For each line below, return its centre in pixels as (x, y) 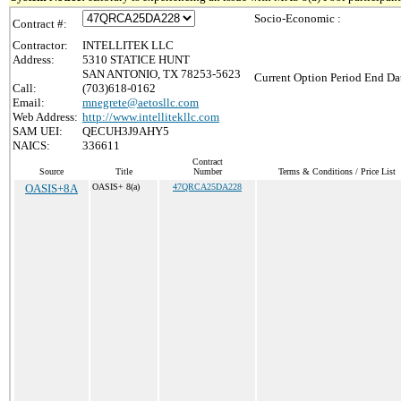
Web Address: (45, 117)
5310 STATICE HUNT (136, 60)
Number (207, 171)
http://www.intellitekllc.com (151, 117)
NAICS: (31, 145)
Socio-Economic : (298, 18)
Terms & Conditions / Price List (337, 171)
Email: (29, 102)
